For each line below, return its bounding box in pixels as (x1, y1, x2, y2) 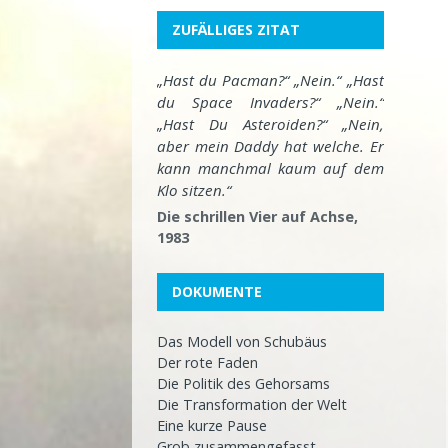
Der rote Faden (157, 353, 258, 373)
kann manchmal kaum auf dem (157, 158, 384, 179)
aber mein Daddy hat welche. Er (157, 136, 384, 157)
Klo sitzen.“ (157, 180, 231, 201)
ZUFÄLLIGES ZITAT (172, 20, 300, 40)
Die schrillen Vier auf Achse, (157, 207, 358, 227)
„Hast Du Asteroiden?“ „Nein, (157, 114, 384, 135)
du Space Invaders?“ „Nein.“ (157, 92, 384, 113)
